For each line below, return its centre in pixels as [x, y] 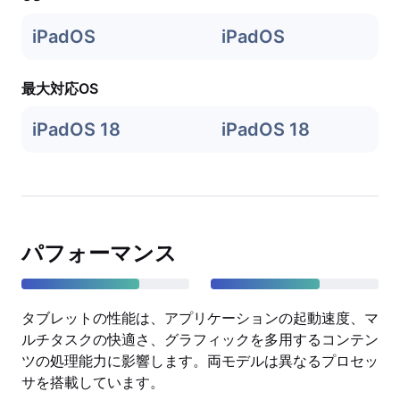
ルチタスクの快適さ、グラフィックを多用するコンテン [200, 339]
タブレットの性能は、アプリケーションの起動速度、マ [200, 318]
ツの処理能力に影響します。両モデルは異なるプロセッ [200, 361]
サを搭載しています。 [93, 382]
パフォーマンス [99, 253]
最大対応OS [60, 88]
